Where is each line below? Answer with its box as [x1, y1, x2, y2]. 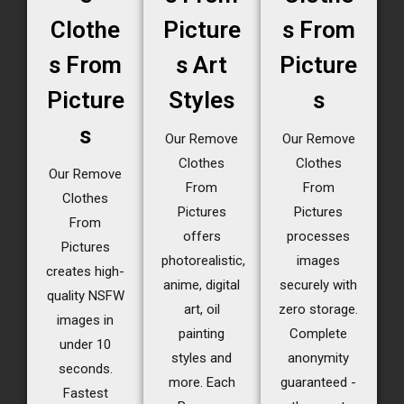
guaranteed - [280, 374, 357, 391]
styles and [171, 350, 233, 367]
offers [182, 228, 221, 245]
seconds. [58, 361, 113, 378]
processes [287, 228, 351, 245]
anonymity [288, 350, 350, 367]
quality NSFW [46, 288, 124, 305]
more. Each [168, 374, 235, 391]
